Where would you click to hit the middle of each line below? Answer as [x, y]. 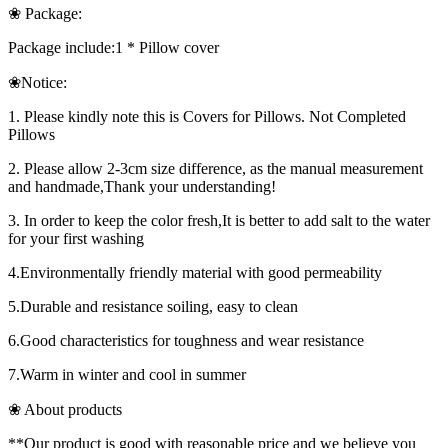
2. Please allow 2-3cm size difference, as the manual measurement [215, 169]
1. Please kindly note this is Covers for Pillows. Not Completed [207, 117]
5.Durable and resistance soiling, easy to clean [153, 307]
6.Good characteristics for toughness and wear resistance [186, 341]
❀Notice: [37, 83]
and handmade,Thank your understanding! [142, 187]
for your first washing [76, 239]
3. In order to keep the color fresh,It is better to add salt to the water [219, 221]
